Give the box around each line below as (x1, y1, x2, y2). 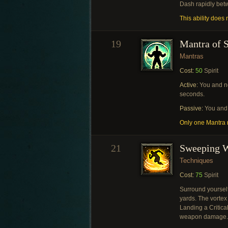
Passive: (180, 105, 203, 112)
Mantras (180, 52, 204, 60)
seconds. (180, 91, 205, 98)
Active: (180, 81, 198, 89)
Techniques (180, 157, 213, 164)
